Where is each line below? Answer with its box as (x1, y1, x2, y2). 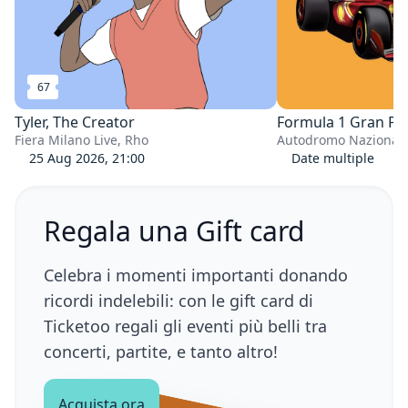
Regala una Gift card (44, 211, 304, 250)
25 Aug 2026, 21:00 (29, 148, 145, 167)
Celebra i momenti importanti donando (44, 263, 348, 286)
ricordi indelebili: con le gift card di (44, 289, 313, 311)
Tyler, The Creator (15, 111, 135, 132)
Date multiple (291, 148, 374, 167)
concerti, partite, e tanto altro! (44, 340, 278, 362)
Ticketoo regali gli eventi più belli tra (44, 314, 327, 337)
